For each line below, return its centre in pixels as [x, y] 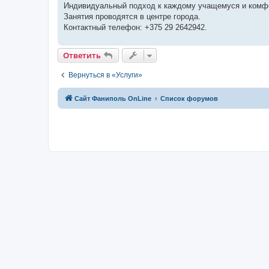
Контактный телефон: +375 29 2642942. [135, 27]
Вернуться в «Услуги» [105, 75]
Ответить [82, 55]
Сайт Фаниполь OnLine [113, 98]
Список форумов [189, 98]
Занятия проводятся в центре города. [132, 16]
